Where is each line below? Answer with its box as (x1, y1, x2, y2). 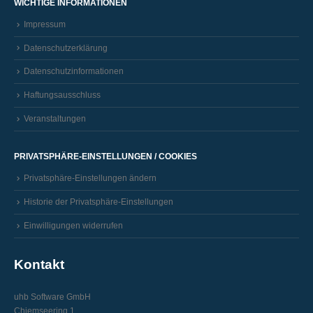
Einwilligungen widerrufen (24, 220, 123, 230)
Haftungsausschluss (24, 90, 101, 100)
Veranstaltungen (24, 114, 86, 124)
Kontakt (14, 257, 64, 272)
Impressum (24, 19, 66, 29)
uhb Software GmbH (14, 292, 91, 302)
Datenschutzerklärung (24, 43, 108, 52)
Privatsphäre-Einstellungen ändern (24, 173, 156, 182)
